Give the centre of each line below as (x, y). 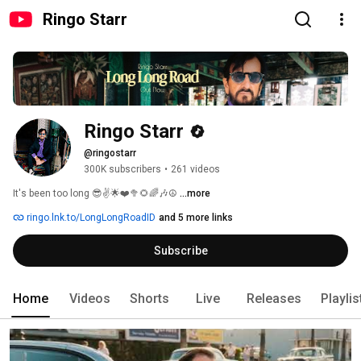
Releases (274, 299)
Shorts (149, 299)
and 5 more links (196, 218)
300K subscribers (122, 170)
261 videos (195, 170)
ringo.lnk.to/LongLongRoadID (90, 218)
